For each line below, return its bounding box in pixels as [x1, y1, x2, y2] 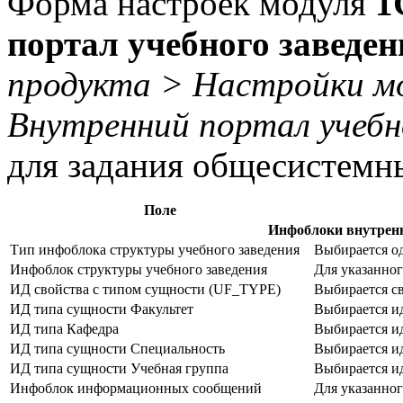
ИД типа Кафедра [10, 320, 119, 336]
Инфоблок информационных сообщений [10, 380, 262, 396]
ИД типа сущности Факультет [10, 300, 193, 317]
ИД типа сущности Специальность [10, 340, 225, 356]
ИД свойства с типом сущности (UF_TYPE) [10, 281, 281, 297]
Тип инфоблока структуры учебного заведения [10, 241, 300, 257]
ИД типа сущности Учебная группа [10, 360, 228, 376]
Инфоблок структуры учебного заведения [10, 261, 267, 277]
